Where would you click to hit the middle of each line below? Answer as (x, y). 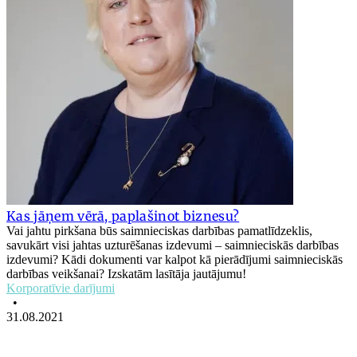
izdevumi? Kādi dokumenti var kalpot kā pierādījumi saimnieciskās (175, 259)
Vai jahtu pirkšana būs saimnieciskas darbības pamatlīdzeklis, (159, 230)
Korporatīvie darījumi (61, 288)
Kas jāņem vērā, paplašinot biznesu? (123, 216)
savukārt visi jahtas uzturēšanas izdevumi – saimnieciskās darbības (173, 245)
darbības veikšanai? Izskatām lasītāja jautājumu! (126, 273)
